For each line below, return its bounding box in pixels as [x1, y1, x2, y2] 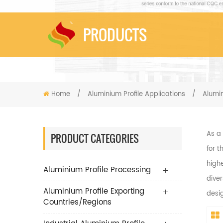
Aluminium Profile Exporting [43, 185, 144, 198]
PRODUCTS [83, 23, 147, 46]
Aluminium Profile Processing [43, 164, 151, 177]
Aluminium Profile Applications [88, 89, 185, 100]
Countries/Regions [43, 196, 111, 209]
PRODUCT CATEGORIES [51, 131, 139, 146]
